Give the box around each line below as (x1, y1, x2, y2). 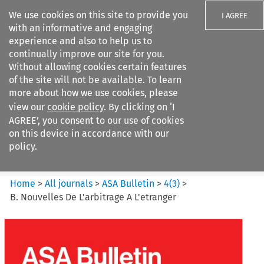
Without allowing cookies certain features (9, 61, 186, 72)
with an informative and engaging (9, 22, 152, 34)
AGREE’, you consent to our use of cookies (9, 115, 184, 126)
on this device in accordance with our (9, 128, 169, 139)
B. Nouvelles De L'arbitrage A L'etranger (10, 191, 177, 203)
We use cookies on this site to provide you (9, 9, 188, 21)
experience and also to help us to (9, 35, 152, 47)
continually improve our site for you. (9, 48, 164, 60)
